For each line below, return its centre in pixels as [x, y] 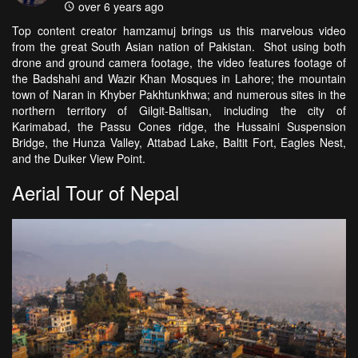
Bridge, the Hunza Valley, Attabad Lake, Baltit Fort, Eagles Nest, [179, 142]
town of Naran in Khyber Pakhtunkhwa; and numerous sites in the [179, 94]
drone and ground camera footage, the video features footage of [179, 62]
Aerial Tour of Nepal [95, 192]
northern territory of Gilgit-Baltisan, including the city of [179, 110]
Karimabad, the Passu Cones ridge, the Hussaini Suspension [179, 126]
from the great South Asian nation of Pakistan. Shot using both [179, 46]
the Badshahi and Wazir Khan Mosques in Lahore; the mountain [179, 78]
